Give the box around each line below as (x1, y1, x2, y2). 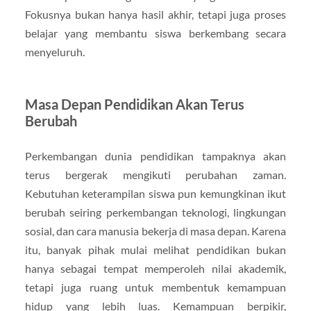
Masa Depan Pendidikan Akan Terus (24, 95, 244, 112)
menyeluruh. (24, 44, 85, 58)
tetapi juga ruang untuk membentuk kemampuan (24, 280, 287, 294)
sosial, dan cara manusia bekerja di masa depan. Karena (24, 224, 287, 237)
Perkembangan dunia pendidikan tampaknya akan (24, 149, 287, 162)
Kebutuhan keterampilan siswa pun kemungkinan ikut (24, 186, 287, 200)
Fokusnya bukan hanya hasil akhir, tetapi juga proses (24, 7, 287, 21)
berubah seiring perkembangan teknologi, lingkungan (24, 205, 287, 219)
